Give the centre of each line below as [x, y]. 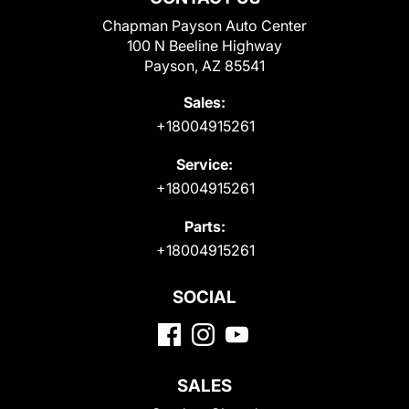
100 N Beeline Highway [204, 45]
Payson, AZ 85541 [204, 65]
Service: [204, 164]
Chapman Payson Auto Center [204, 25]
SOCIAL [204, 297]
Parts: [204, 226]
